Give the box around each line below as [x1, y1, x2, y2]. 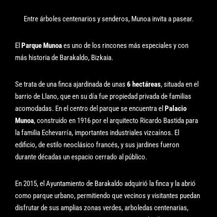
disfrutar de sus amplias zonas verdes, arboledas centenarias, [15, 203, 189, 212]
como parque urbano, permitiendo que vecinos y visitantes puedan [15, 191, 201, 200]
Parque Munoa [21, 41, 62, 50]
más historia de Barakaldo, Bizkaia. [15, 53, 114, 62]
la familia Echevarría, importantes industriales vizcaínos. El [15, 128, 180, 137]
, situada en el [161, 79, 199, 89]
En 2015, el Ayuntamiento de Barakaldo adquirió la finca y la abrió [15, 179, 196, 188]
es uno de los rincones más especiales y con [62, 41, 189, 50]
